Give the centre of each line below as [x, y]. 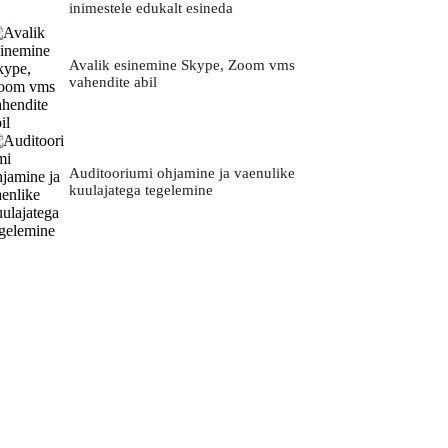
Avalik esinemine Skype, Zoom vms [181, 65]
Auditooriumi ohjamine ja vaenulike [181, 173]
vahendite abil [112, 82]
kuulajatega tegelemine [140, 190]
